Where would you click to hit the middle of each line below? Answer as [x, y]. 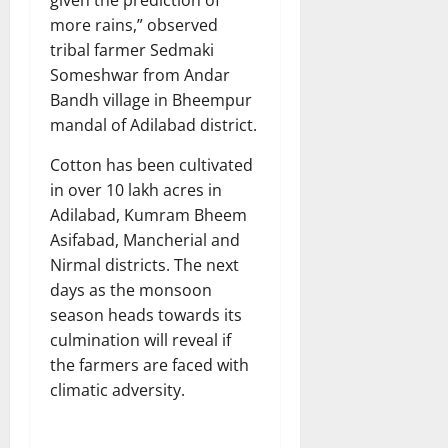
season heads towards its [146, 314]
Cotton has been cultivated [151, 164]
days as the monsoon [131, 289]
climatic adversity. [117, 389]
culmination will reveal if [140, 339]
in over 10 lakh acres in [136, 189]
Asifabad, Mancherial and [145, 239]
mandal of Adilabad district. [153, 124]
